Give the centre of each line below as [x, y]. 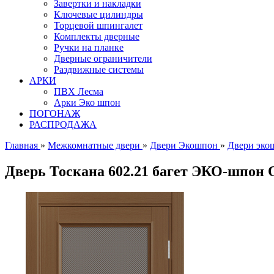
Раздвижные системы [99, 69]
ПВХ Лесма [79, 91]
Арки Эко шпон [87, 102]
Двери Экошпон [184, 145]
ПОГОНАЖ [55, 113]
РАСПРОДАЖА [63, 124]
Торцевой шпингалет [98, 25]
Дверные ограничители [103, 58]
